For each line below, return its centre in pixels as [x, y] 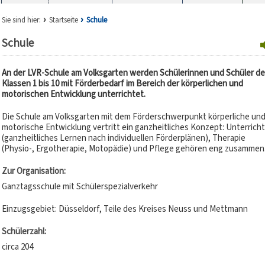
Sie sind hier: [21, 20]
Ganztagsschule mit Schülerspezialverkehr [80, 186]
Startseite [63, 20]
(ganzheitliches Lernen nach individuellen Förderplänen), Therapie [123, 138]
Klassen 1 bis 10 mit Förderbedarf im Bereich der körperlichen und [122, 83]
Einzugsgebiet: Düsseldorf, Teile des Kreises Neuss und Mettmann [125, 209]
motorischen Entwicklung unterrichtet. [73, 94]
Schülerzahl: [24, 231]
